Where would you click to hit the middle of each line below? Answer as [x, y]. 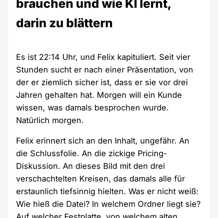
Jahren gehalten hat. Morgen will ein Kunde [99, 95]
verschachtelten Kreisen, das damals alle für [101, 179]
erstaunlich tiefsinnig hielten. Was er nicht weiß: [108, 191]
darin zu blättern [65, 23]
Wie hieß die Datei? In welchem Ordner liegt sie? [109, 204]
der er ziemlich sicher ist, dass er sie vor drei [102, 82]
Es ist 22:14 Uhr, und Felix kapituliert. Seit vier [103, 57]
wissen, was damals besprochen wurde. [93, 107]
